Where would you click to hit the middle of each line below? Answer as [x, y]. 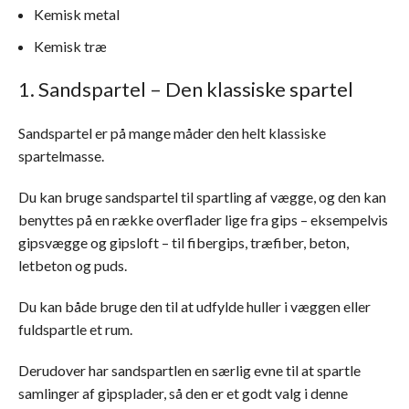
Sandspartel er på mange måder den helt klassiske [172, 133]
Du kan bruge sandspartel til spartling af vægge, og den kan [202, 197]
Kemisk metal [77, 14]
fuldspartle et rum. [75, 329]
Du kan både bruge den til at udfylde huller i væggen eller [194, 306]
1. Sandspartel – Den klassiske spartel [186, 89]
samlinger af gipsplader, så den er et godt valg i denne [183, 393]
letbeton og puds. [73, 265]
